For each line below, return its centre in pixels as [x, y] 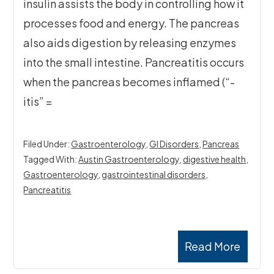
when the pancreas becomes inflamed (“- [129, 82]
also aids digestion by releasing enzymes [130, 43]
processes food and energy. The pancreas [131, 23]
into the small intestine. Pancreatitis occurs [134, 62]
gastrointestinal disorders [154, 175]
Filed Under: [47, 144]
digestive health [215, 159]
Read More [213, 246]
